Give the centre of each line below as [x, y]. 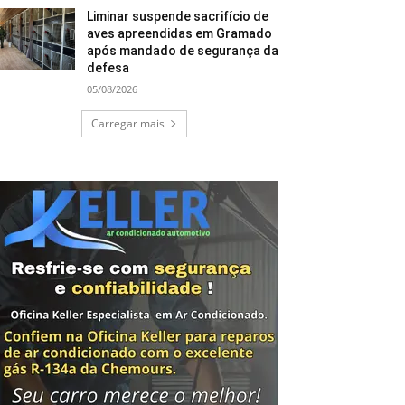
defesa [108, 67]
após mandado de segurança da [183, 50]
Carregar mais [127, 123]
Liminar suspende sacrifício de [178, 16]
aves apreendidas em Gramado [180, 33]
